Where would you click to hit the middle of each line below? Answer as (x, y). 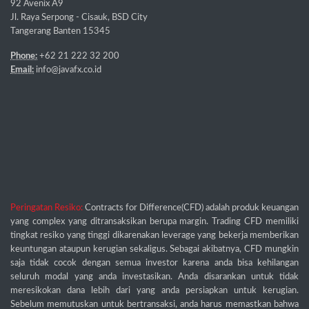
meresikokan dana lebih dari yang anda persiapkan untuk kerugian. (154, 290)
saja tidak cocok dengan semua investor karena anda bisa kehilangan (154, 262)
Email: (22, 69)
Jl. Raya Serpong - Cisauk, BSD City (79, 17)
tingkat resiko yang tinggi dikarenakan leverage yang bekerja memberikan (154, 235)
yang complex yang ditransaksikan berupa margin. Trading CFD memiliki (154, 221)
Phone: (24, 56)
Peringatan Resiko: (48, 207)
